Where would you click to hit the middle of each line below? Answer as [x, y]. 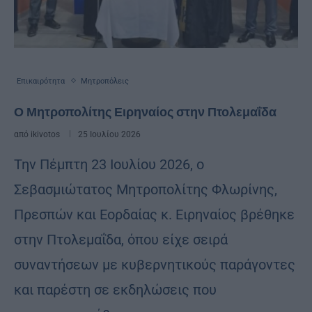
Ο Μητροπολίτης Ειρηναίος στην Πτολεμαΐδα [145, 111]
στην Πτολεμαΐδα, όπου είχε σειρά [121, 239]
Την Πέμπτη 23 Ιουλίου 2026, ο [109, 164]
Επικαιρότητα [41, 81]
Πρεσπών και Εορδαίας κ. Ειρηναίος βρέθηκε [154, 214]
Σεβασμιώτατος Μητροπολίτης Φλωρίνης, [146, 189]
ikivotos [45, 134]
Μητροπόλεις [105, 81]
